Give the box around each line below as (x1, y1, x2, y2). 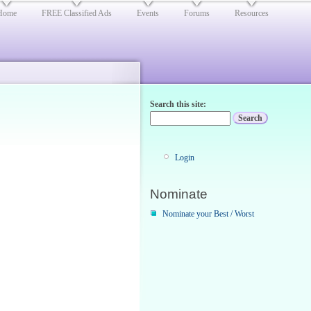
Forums (184, 8, 210, 18)
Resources (235, 8, 269, 18)
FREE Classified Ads (42, 8, 112, 18)
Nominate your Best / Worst (162, 209, 254, 219)
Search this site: (150, 99, 206, 109)
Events (137, 8, 159, 18)
